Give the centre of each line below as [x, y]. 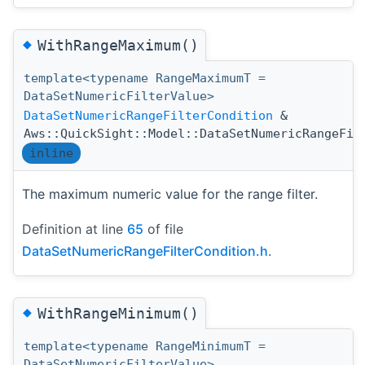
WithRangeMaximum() [118, 45]
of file [163, 229]
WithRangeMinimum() [118, 314]
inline [51, 153]
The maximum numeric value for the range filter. [170, 193]
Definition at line [75, 229]
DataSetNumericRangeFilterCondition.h [145, 251]
